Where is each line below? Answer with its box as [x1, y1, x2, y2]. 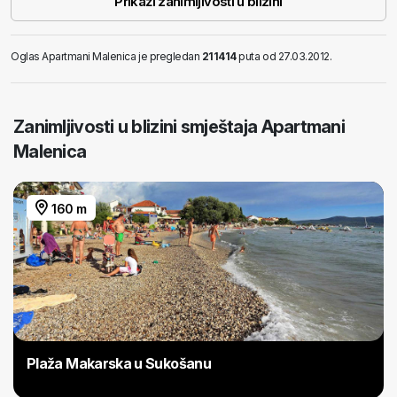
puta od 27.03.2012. [236, 50, 332, 64]
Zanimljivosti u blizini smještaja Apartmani [13, 116, 346, 138]
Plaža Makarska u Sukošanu [27, 354, 211, 373]
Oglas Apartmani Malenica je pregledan [11, 50, 202, 64]
